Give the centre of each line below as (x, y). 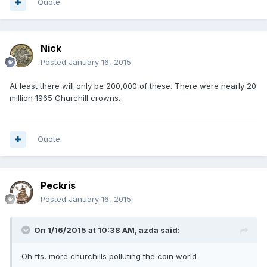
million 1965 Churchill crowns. (65, 98)
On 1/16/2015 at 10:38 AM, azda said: (107, 230)
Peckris (58, 186)
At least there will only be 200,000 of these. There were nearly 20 (133, 86)
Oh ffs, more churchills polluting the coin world (109, 257)
